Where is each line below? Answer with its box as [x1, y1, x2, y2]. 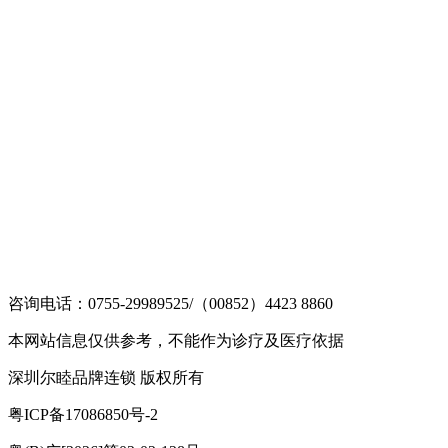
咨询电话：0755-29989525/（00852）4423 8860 [8, 294, 333, 312]
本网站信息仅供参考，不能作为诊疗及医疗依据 [8, 331, 344, 349]
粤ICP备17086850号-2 [8, 405, 158, 423]
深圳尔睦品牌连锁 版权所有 [8, 368, 204, 386]
